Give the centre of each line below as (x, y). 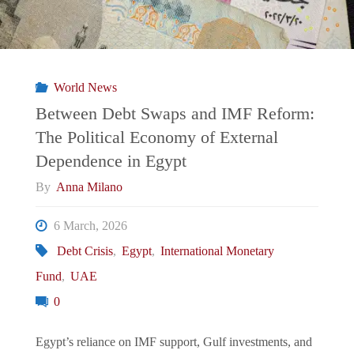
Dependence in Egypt (111, 161)
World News (85, 87)
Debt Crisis (85, 252)
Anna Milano (90, 187)
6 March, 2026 (91, 226)
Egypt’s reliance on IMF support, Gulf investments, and (173, 343)
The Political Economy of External (156, 137)
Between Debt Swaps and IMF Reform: (175, 113)
